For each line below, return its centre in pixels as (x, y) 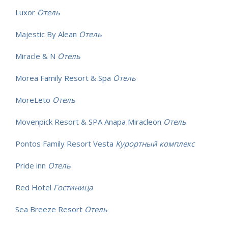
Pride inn (32, 165)
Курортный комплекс (155, 143)
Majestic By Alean (47, 34)
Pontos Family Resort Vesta (65, 143)
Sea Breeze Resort (50, 209)
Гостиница (73, 187)
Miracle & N (36, 56)
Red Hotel (34, 187)
